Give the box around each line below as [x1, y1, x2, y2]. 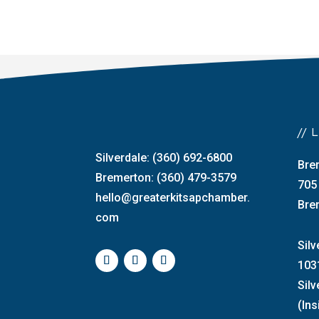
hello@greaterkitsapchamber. [95, 191, 251, 205]
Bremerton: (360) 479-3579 [95, 171, 237, 185]
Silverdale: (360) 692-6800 [95, 151, 236, 165]
